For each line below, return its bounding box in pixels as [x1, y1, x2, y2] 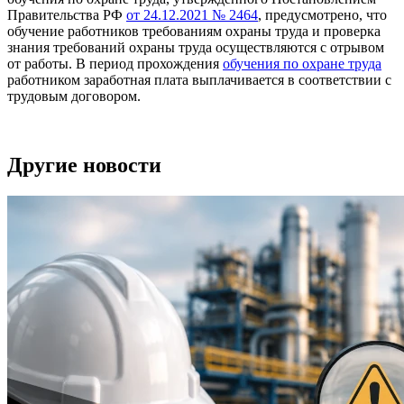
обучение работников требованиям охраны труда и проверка [7, 23, 381, 39]
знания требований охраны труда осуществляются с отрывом [7, 39, 384, 55]
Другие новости [7, 152, 161, 177]
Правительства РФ [7, 6, 126, 23]
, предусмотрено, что [258, 6, 387, 23]
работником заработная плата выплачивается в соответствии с [7, 71, 391, 87]
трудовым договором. [7, 87, 141, 104]
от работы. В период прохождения [7, 55, 223, 71]
